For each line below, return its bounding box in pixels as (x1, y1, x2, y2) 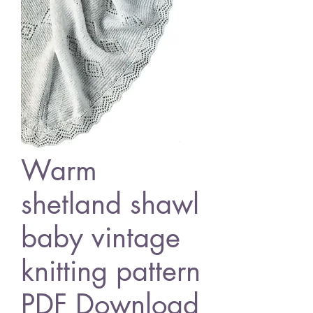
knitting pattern (21, 253, 201, 289)
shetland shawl (21, 186, 199, 222)
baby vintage (21, 219, 180, 256)
